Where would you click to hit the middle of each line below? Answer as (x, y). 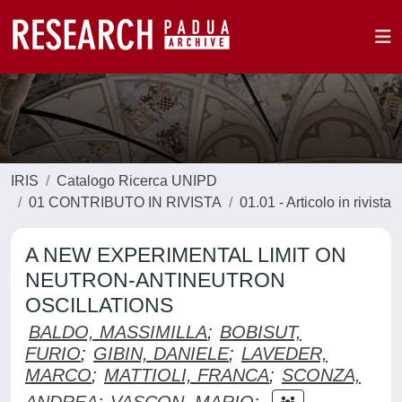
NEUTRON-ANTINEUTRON (155, 280)
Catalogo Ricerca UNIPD (137, 181)
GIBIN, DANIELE (161, 354)
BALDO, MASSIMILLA (118, 332)
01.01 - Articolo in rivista (315, 202)
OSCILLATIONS (99, 305)
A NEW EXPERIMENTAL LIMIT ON (186, 255)
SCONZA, (321, 375)
